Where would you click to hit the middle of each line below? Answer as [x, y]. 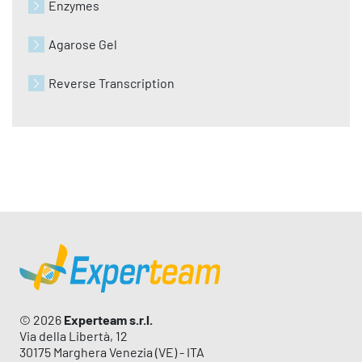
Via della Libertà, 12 [74, 336]
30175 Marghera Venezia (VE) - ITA [112, 352]
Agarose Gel [83, 44]
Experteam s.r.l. [108, 320]
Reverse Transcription [112, 83]
